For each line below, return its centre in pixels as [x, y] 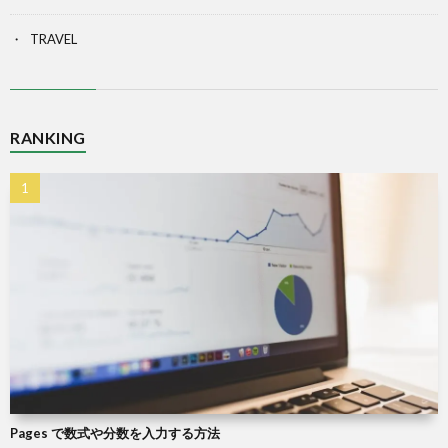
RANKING [48, 138]
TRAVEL [53, 39]
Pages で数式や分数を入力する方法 [115, 432]
